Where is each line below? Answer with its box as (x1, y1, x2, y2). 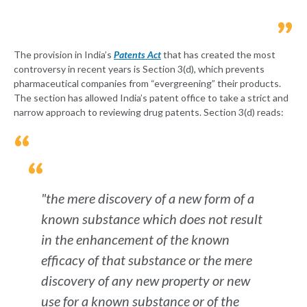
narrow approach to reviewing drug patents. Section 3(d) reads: (14, 106, 284, 119)
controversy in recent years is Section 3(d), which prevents (14, 63, 265, 75)
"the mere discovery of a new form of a (41, 190, 254, 207)
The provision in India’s (14, 49, 114, 61)
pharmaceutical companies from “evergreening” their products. (14, 77, 281, 90)
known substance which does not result (41, 210, 262, 228)
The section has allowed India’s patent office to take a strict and (14, 92, 288, 104)
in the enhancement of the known (41, 231, 230, 248)
